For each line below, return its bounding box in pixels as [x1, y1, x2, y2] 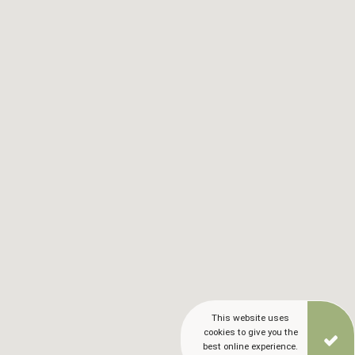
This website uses [212, 312, 289, 323]
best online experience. [203, 341, 298, 352]
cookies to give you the [203, 326, 298, 338]
